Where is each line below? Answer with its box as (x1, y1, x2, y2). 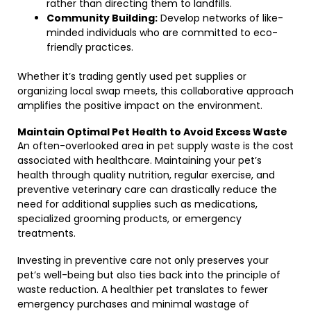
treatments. (17, 226, 76, 240)
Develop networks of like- (158, 11, 283, 25)
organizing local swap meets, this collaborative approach (17, 84, 294, 98)
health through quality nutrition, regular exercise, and (17, 168, 275, 182)
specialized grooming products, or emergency (17, 212, 242, 226)
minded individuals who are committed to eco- (47, 26, 278, 40)
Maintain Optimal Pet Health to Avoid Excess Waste (17, 125, 287, 139)
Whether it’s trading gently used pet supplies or (17, 69, 246, 83)
